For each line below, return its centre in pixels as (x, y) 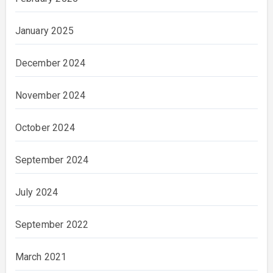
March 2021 (41, 257)
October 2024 (45, 128)
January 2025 (44, 31)
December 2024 (50, 63)
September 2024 (52, 160)
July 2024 (37, 193)
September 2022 (52, 225)
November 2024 (50, 96)
